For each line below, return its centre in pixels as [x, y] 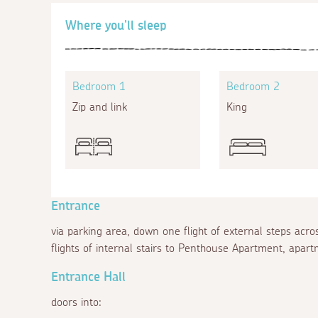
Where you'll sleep [116, 26]
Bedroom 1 [99, 86]
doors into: [76, 302]
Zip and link [100, 107]
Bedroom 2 [253, 86]
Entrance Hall [88, 277]
